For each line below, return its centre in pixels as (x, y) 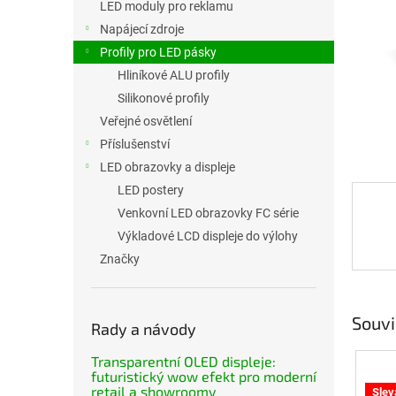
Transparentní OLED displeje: (183, 361)
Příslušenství (135, 144)
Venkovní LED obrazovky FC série (208, 213)
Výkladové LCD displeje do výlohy (208, 236)
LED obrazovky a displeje (168, 167)
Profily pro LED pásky (158, 52)
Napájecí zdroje (142, 29)
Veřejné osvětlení (146, 121)
